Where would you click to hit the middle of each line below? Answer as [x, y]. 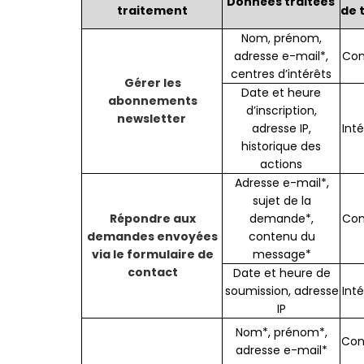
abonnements [152, 101]
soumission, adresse [282, 291]
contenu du [282, 237]
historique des [282, 147]
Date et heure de [282, 273]
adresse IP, [281, 129]
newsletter [152, 119]
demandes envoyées [153, 237]
